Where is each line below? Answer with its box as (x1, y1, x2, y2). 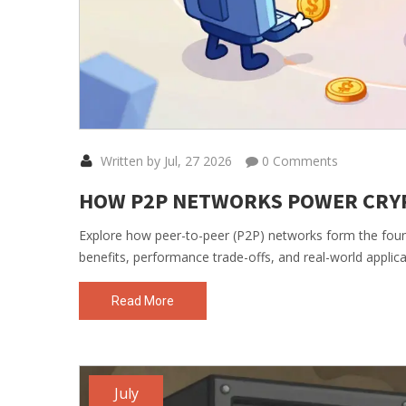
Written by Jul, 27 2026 (97, 151, 232, 169)
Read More (111, 293, 174, 308)
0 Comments (258, 151, 338, 169)
